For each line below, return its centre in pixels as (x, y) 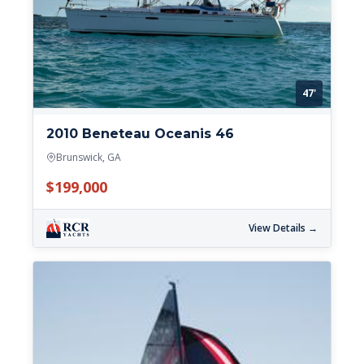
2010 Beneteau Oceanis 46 (140, 133)
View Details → (283, 227)
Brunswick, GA (89, 157)
